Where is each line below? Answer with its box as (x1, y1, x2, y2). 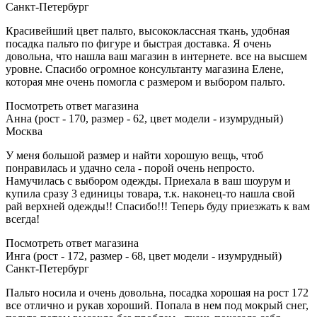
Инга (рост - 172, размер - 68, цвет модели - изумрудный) (6, 250, 282, 263)
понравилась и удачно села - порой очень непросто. (6, 162, 255, 175)
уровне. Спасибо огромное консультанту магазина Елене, (6, 63, 284, 76)
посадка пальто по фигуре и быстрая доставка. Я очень (6, 38, 271, 50)
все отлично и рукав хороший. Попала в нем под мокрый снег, (6, 299, 309, 312)
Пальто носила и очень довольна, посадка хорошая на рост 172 (6, 287, 309, 299)
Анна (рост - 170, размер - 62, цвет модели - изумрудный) (6, 113, 283, 125)
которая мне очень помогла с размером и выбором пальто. (6, 76, 285, 88)
